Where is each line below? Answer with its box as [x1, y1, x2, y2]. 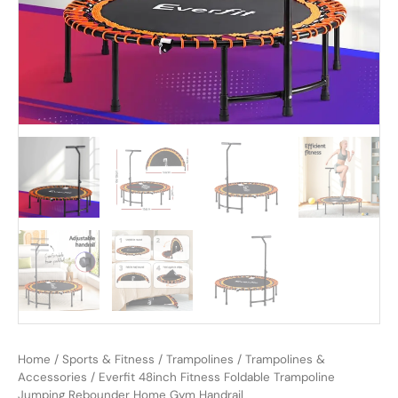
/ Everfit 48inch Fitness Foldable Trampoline [87, 369, 335, 385]
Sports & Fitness [62, 351, 155, 367]
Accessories [18, 369, 87, 385]
